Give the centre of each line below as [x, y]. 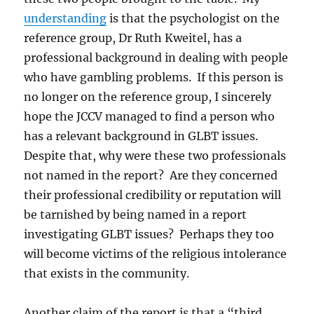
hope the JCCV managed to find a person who [150, 116]
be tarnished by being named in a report [136, 214]
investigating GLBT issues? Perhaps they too [149, 234]
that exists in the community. [107, 273]
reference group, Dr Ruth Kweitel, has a [133, 37]
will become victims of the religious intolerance [156, 253]
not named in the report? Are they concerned [151, 175]
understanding [66, 18]
